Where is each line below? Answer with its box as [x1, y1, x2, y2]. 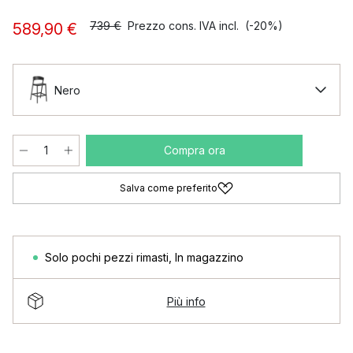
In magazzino [175, 251, 243, 264]
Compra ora [163, 143, 225, 157]
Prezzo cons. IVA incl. [128, 19, 239, 32]
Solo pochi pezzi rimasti [45, 251, 169, 264]
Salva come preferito [120, 182, 217, 194]
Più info [166, 294, 206, 308]
